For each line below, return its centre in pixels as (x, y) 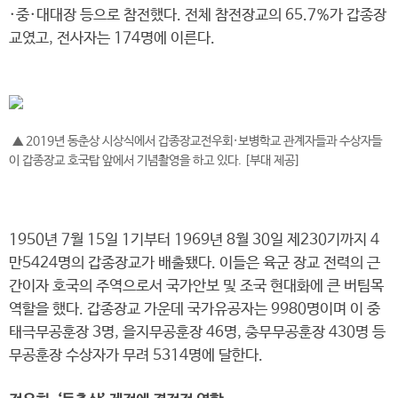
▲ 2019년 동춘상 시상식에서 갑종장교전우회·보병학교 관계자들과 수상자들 (195, 141)
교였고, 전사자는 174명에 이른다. (112, 39)
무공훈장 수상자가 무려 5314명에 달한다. (136, 356)
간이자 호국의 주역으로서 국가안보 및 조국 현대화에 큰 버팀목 (196, 287)
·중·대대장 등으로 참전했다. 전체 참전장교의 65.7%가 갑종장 (198, 16)
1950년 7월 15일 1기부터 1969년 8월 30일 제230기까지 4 (194, 240)
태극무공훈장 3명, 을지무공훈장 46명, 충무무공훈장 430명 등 (197, 333)
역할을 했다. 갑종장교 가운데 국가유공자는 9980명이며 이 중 (195, 310)
